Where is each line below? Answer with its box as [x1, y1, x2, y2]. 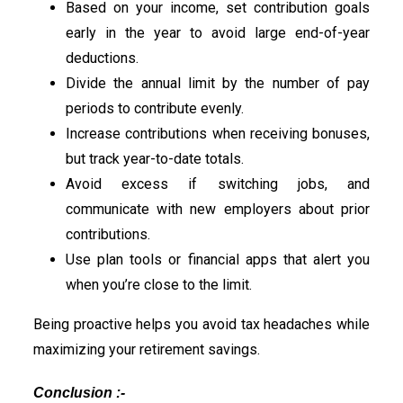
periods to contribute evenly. [66, 99, 244, 117]
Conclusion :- [33, 384, 125, 400]
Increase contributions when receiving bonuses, [66, 124, 370, 142]
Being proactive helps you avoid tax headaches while [33, 315, 370, 333]
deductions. [66, 49, 139, 67]
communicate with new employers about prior [66, 200, 370, 218]
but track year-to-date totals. [66, 149, 244, 167]
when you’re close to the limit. [66, 275, 252, 293]
